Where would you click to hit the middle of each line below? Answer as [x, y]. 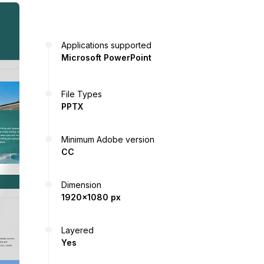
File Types [82, 94]
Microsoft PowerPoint [106, 57]
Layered [77, 230]
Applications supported [106, 45]
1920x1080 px [91, 197]
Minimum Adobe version [108, 139]
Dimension [81, 184]
